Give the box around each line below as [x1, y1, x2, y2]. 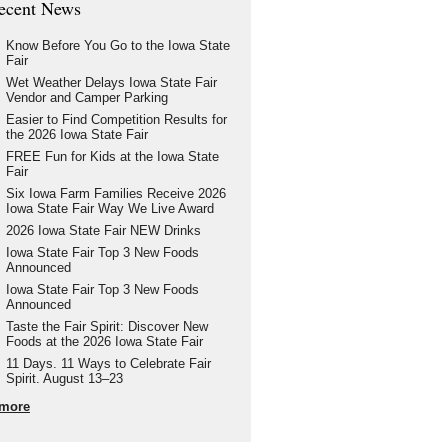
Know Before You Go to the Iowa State [5, 38, 230, 53]
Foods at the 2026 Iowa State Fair [5, 334, 203, 349]
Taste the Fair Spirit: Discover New [5, 319, 208, 334]
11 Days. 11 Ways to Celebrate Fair [5, 356, 211, 371]
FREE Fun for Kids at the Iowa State [5, 149, 219, 164]
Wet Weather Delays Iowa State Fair [5, 75, 217, 90]
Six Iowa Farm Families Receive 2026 [5, 186, 226, 201]
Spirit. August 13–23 [5, 371, 123, 386]
